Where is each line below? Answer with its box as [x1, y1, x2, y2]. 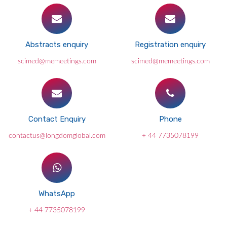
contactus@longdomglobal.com [8, 132, 105, 139]
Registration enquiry [135, 40, 206, 49]
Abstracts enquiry [25, 40, 88, 49]
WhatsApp [39, 189, 75, 198]
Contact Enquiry [28, 115, 86, 124]
